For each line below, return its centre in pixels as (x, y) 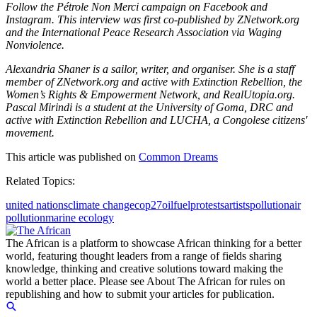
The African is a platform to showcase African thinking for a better (154, 243)
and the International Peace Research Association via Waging (144, 33)
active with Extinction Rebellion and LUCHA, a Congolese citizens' (156, 120)
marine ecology (80, 218)
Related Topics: (40, 181)
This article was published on (72, 157)
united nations (37, 205)
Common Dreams (178, 157)
